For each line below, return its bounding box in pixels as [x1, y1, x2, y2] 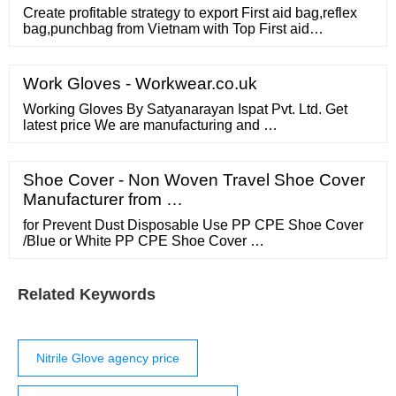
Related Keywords [18, 286, 156, 304]
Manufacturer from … [23, 190, 183, 209]
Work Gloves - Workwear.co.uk [23, 74, 257, 94]
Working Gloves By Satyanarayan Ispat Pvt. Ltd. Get [23, 102, 347, 118]
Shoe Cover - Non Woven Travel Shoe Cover [23, 171, 365, 190]
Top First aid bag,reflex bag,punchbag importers [23, 53, 321, 69]
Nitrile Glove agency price [36, 351, 179, 366]
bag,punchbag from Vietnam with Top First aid [23, 21, 309, 37]
